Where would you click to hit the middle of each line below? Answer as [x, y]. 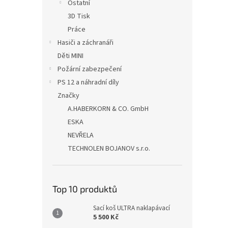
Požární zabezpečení [90, 69]
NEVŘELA [81, 136]
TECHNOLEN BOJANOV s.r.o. [109, 149]
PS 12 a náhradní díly [88, 83]
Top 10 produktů [85, 189]
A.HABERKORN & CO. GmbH [108, 109]
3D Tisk [79, 17]
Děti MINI [70, 56]
